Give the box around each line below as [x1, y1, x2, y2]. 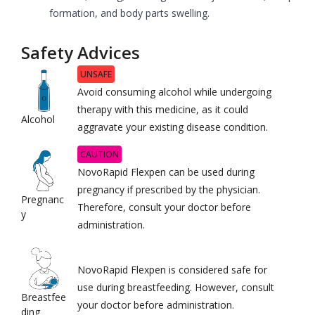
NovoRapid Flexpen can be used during [77, 165, 255, 179]
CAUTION [79, 148, 119, 160]
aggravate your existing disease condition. [77, 120, 268, 134]
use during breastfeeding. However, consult [77, 280, 274, 294]
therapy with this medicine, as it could [77, 102, 248, 116]
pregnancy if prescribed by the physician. [77, 182, 260, 196]
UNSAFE [79, 67, 112, 80]
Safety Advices [21, 40, 140, 64]
